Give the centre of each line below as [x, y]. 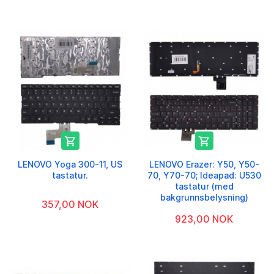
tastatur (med [204, 186]
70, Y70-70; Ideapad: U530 [204, 175]
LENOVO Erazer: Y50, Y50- [204, 164]
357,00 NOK [70, 204]
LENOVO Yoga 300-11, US [70, 164]
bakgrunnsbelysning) [204, 197]
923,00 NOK [204, 219]
